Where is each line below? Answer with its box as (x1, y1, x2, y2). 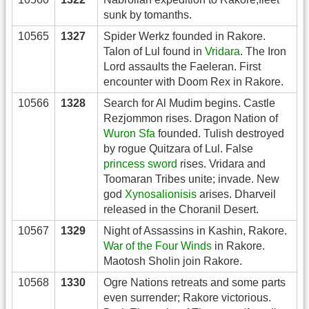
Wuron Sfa (103, 127, 155, 139)
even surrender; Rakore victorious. (103, 291, 271, 303)
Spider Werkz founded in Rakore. (103, 30, 266, 42)
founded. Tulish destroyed (155, 127, 284, 139)
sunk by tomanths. (103, 8, 192, 21)
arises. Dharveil (197, 188, 276, 200)
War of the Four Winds (103, 239, 212, 252)
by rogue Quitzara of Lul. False (103, 142, 253, 154)
